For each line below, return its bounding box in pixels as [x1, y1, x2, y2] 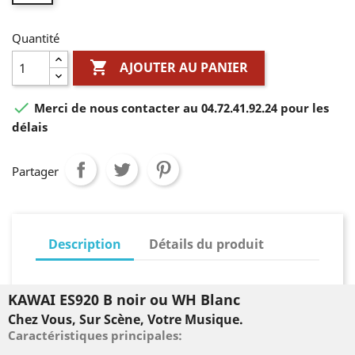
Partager [12, 163, 59, 180]
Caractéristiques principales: [8, 327, 185, 344]
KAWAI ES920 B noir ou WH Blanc [8, 290, 240, 310]
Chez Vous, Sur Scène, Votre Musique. [8, 311, 243, 329]
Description [48, 235, 121, 254]
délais [12, 119, 48, 136]
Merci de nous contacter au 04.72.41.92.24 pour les [31, 100, 329, 116]
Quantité [12, 30, 59, 47]
